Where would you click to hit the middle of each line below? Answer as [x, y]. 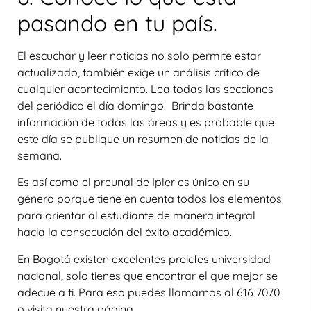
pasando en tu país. [117, 23]
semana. [40, 155]
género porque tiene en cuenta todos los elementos [150, 199]
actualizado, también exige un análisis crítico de [138, 72]
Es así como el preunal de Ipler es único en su [133, 182]
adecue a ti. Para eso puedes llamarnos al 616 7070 [149, 292]
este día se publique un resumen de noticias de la [143, 138]
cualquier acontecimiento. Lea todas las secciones [145, 89]
